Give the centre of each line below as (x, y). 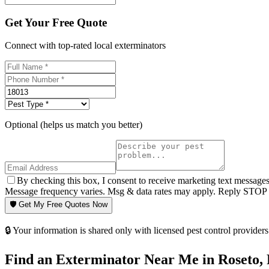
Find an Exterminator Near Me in (111, 260)
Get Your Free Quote (56, 22)
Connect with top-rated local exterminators (85, 46)
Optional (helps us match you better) (74, 125)
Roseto (239, 260)
